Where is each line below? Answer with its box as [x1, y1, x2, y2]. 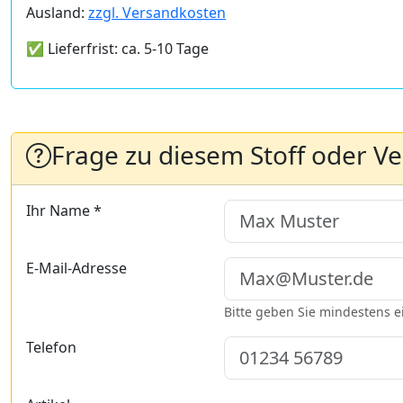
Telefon [26, 337, 76, 358]
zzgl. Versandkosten [88, 3, 226, 23]
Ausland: [26, 3, 88, 23]
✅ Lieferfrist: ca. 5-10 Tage [26, 39, 209, 59]
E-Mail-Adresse [26, 258, 127, 279]
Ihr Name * [26, 201, 102, 221]
